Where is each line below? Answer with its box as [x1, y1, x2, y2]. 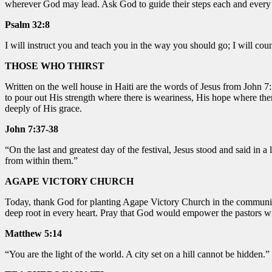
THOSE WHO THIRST [5, 60, 104, 71]
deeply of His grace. [5, 103, 82, 114]
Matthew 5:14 [5, 228, 62, 239]
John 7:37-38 [5, 123, 58, 134]
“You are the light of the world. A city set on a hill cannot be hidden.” [5, 248, 270, 259]
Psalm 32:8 [5, 19, 50, 30]
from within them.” [5, 155, 78, 166]
